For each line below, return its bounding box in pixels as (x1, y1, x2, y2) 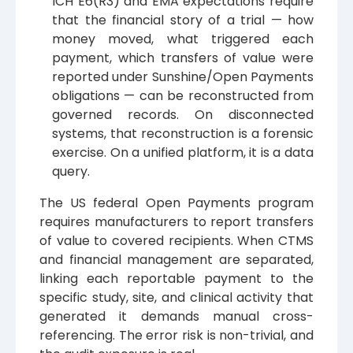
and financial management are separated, (39, 250, 314, 269)
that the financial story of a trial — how (52, 10, 314, 29)
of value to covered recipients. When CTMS (39, 231, 314, 250)
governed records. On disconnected (52, 105, 314, 124)
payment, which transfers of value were (52, 48, 314, 67)
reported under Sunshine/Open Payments (52, 67, 314, 86)
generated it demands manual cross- (39, 307, 314, 325)
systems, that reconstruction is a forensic (52, 124, 314, 143)
